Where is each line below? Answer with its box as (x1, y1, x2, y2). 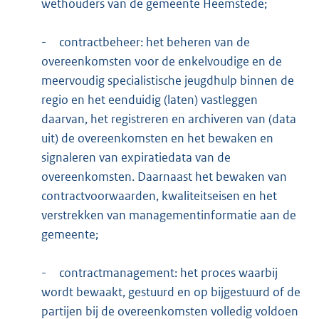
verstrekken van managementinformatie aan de (41, 206, 296, 223)
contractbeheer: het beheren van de (58, 33, 250, 50)
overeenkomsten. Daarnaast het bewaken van (41, 168, 287, 184)
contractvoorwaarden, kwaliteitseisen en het (41, 187, 277, 204)
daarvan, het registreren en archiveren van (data (41, 110, 296, 127)
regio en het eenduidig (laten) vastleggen (41, 91, 258, 108)
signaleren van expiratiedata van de (41, 149, 231, 165)
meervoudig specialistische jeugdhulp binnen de (41, 72, 294, 88)
